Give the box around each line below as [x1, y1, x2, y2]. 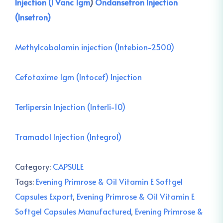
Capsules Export [15, 191, 73, 202]
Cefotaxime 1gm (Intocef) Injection [15, 71, 142, 82]
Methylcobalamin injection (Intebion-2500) [15, 41, 174, 52]
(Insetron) [15, 11, 51, 22]
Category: [15, 161, 53, 172]
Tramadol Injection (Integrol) [15, 131, 121, 142]
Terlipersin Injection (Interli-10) [15, 101, 125, 112]
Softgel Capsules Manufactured [15, 206, 131, 217]
